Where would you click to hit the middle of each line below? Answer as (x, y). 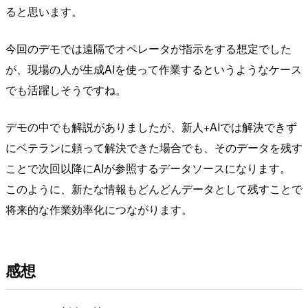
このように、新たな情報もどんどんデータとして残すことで (154, 189)
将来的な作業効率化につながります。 (99, 210)
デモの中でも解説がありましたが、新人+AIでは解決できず (151, 127)
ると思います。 (44, 12)
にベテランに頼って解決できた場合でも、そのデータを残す (154, 148)
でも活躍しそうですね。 (66, 90)
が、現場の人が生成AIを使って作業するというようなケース (154, 69)
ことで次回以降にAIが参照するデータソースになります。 (148, 168)
